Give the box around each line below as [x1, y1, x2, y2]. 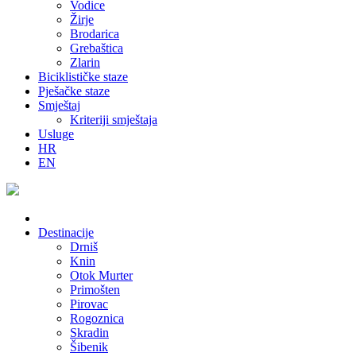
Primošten [70, 283, 120, 296]
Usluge [38, 127, 74, 141]
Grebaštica [70, 41, 123, 55]
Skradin [70, 326, 109, 339]
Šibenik [70, 340, 108, 354]
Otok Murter [70, 269, 133, 282]
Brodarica [70, 27, 119, 41]
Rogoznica [70, 311, 124, 325]
